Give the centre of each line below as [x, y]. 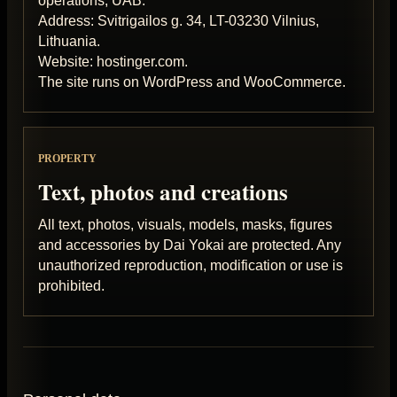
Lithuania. [69, 41]
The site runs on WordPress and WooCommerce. [192, 82]
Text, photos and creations [163, 191]
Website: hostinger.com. [113, 61]
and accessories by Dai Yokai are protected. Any [190, 245]
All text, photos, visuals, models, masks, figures [185, 224]
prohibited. [71, 285]
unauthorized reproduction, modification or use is [191, 265]
